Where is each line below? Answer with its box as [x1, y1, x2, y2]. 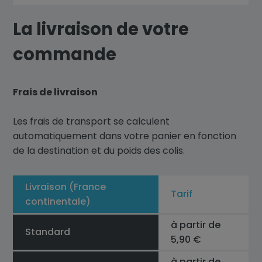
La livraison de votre [13, 18, 189, 41]
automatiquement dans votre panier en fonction [13, 129, 237, 143]
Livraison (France [25, 180, 106, 194]
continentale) [25, 195, 91, 208]
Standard [25, 225, 70, 239]
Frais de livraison [13, 85, 98, 99]
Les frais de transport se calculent [13, 115, 170, 128]
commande [13, 43, 117, 66]
